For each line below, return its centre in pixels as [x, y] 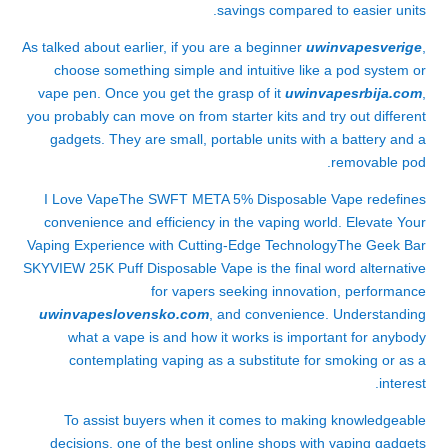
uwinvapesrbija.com [353, 93]
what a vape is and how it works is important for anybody [247, 337]
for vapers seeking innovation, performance [288, 291]
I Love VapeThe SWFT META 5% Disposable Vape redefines [235, 199]
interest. [402, 383]
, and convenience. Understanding [317, 314]
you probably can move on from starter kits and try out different [226, 116]
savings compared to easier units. [321, 10]
